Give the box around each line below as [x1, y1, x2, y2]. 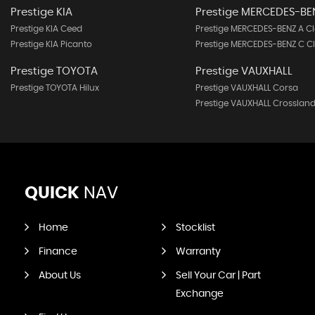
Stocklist [175, 223, 215, 233]
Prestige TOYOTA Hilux [11, 84, 99, 92]
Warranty [175, 247, 221, 257]
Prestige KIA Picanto [11, 40, 92, 49]
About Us [39, 271, 81, 281]
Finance [39, 247, 77, 257]
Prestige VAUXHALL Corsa [195, 84, 298, 92]
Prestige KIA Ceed [11, 25, 82, 33]
